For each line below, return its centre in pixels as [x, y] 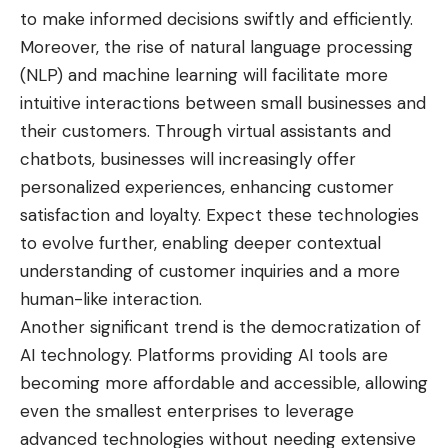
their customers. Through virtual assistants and [205, 131]
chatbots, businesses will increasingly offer [188, 159]
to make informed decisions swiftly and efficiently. [216, 19]
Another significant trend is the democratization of [220, 327]
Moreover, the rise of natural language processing [216, 47]
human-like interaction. [111, 299]
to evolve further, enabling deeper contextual [200, 243]
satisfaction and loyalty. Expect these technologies [219, 215]
